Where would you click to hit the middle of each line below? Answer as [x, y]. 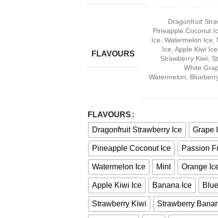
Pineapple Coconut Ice [131, 148]
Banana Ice [172, 185]
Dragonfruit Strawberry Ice [137, 130]
